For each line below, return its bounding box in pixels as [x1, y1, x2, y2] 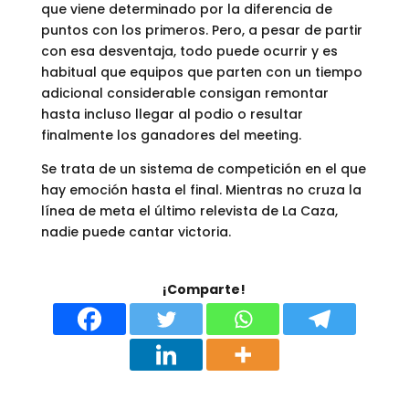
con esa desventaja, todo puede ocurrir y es [40, 42, 338, 61]
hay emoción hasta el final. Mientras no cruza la [40, 181, 362, 200]
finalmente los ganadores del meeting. [40, 126, 301, 145]
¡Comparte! [163, 280, 246, 299]
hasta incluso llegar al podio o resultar [40, 105, 303, 124]
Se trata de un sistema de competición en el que [40, 160, 366, 179]
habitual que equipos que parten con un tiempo [40, 63, 362, 82]
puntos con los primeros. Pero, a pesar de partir [40, 21, 362, 40]
